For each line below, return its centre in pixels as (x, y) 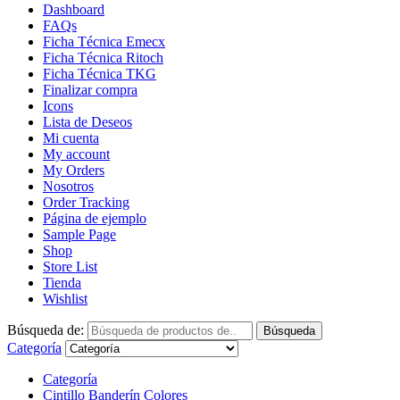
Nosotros (68, 187)
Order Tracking (86, 203)
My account (76, 154)
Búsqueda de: (46, 330)
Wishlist (65, 299)
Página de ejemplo (95, 219)
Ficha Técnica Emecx (104, 42)
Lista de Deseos (87, 122)
